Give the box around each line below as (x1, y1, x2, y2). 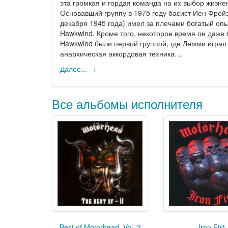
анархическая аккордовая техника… (60, 48, 182, 59)
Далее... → (60, 64, 96, 74)
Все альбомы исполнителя (52, 95, 203, 112)
